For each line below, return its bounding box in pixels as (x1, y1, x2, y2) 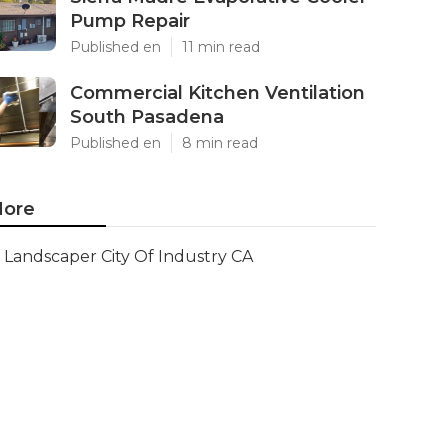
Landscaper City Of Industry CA (4, 247, 253, 266)
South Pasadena (70, 106, 224, 128)
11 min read (182, 38, 260, 56)
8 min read (182, 134, 258, 152)
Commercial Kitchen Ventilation (70, 82, 365, 104)
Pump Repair (70, 10, 190, 32)
